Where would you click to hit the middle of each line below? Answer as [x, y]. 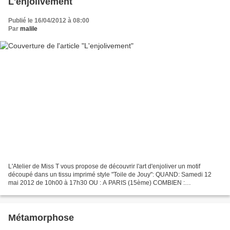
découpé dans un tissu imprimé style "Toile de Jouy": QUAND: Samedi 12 [110, 174]
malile [29, 29]
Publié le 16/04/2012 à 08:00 [49, 21]
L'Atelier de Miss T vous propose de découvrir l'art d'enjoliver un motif [104, 166]
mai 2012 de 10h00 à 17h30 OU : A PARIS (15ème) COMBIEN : [97, 183]
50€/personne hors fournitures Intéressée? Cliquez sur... [86, 191]
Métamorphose [41, 217]
